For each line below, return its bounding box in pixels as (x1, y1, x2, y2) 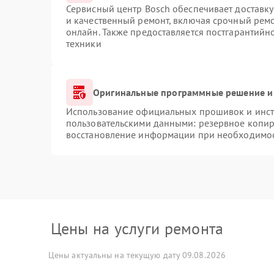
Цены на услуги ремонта (50, 218, 224, 239)
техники (65, 37, 102, 50)
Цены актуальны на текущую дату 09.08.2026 (48, 250, 226, 261)
